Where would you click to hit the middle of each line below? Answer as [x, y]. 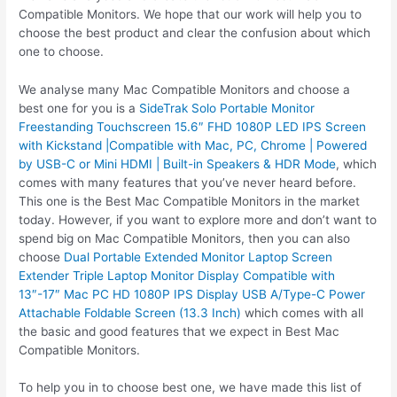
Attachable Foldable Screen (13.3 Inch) [130, 312]
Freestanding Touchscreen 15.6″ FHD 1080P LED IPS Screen [193, 126]
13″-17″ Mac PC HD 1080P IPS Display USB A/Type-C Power [192, 294]
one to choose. [62, 51]
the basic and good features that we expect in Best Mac [179, 331]
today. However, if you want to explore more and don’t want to [198, 219]
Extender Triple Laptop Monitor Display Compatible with [177, 275]
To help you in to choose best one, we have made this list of [191, 388]
